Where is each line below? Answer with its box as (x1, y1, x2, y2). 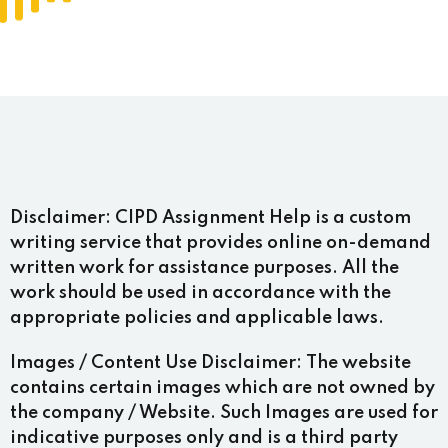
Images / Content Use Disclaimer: (10, 354, 302, 372)
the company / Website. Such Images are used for (10, 404, 438, 422)
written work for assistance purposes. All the (10, 259, 399, 277)
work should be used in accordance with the (10, 284, 391, 302)
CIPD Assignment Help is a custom (111, 209, 411, 227)
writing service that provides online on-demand (10, 234, 431, 252)
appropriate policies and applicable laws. (10, 309, 384, 327)
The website (302, 354, 411, 372)
